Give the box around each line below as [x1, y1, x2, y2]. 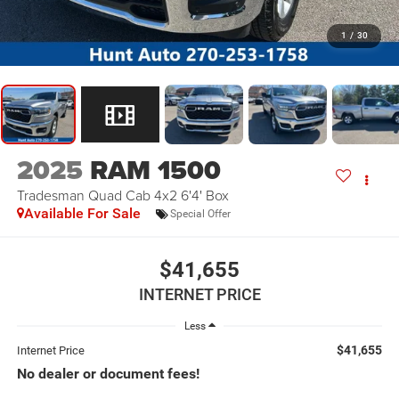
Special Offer [169, 207, 231, 220]
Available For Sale [23, 205, 141, 223]
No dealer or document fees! [16, 365, 199, 382]
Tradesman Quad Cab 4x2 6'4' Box [16, 185, 229, 206]
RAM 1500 [89, 151, 221, 191]
